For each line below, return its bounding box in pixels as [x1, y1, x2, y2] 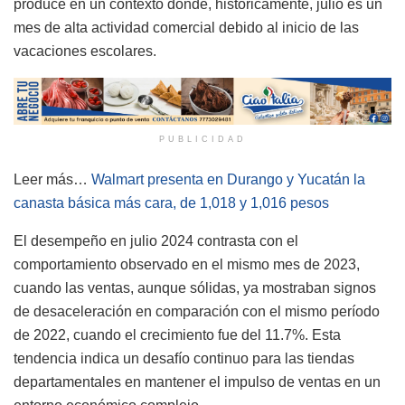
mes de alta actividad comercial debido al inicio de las [14, 19, 359, 35]
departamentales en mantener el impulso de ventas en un [14, 374, 381, 391]
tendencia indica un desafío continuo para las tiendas [14, 351, 354, 367]
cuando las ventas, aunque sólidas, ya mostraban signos [14, 280, 376, 297]
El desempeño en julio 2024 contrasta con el [14, 233, 298, 250]
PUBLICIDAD [158, 135, 247, 145]
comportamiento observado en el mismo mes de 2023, [14, 257, 360, 273]
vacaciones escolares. [14, 42, 156, 59]
